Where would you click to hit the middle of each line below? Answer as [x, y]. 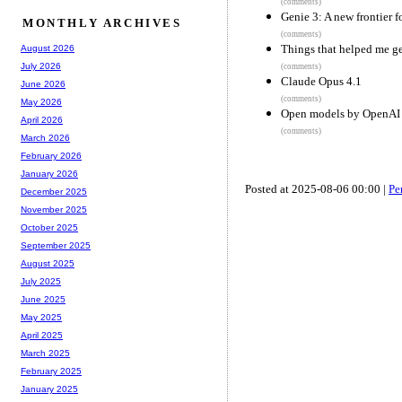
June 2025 [43, 300]
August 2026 [48, 48]
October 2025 [49, 228]
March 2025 [45, 354]
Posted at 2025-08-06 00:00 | [317, 188]
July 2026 [41, 66]
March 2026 [45, 138]
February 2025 [51, 371]
